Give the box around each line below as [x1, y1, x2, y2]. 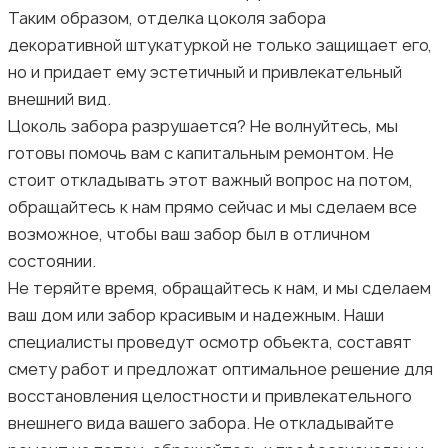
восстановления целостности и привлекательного [8, 384, 412, 407]
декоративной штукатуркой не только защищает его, [8, 33, 432, 56]
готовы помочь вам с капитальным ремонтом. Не [8, 141, 394, 164]
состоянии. [8, 249, 96, 272]
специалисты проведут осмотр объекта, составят [8, 330, 412, 353]
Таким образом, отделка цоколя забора [8, 6, 326, 29]
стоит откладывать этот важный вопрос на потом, [8, 168, 413, 191]
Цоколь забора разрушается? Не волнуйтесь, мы [8, 114, 398, 137]
